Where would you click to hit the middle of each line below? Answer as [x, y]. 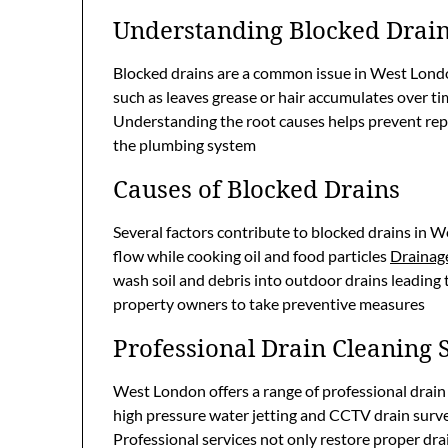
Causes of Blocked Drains [256, 188]
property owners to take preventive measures [269, 303]
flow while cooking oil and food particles [251, 255]
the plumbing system [184, 144]
